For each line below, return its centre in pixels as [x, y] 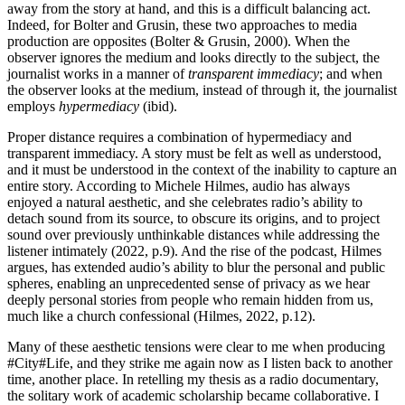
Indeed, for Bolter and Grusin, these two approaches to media [182, 24]
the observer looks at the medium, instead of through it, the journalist [202, 89]
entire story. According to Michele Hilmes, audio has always [179, 185]
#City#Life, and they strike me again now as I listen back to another [200, 363]
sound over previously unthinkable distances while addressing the [193, 234]
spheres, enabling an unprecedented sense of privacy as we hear [188, 283]
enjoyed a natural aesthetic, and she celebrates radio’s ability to [185, 202]
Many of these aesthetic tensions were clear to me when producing [196, 346]
